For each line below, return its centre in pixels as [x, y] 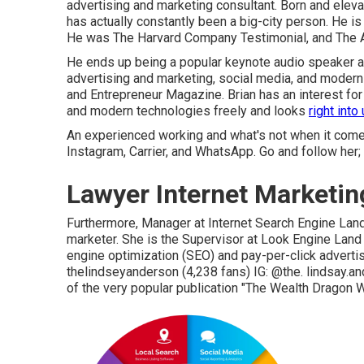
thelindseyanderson [123, 272]
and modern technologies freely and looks [188, 111]
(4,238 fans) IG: [225, 272]
